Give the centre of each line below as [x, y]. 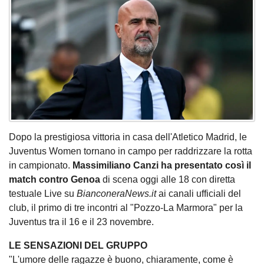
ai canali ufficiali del [199, 194]
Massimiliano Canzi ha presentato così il [162, 166]
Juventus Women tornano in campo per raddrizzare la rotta [131, 151]
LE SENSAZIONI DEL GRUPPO [78, 246]
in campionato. [41, 166]
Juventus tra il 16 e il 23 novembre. [81, 222]
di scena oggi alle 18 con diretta [168, 180]
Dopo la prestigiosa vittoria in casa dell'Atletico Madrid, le [128, 137]
